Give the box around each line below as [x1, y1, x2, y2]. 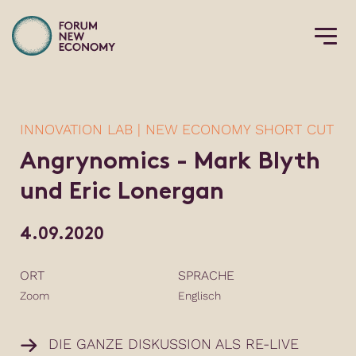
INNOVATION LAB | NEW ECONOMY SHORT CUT [20, 121, 334, 137]
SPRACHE [178, 268, 234, 283]
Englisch [178, 289, 221, 302]
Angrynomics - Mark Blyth [20, 150, 320, 175]
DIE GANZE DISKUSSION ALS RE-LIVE [48, 335, 299, 352]
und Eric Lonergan [20, 180, 224, 205]
